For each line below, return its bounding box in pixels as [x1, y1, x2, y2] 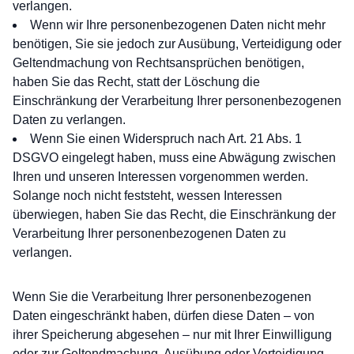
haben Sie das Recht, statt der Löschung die [13, 75, 260, 88]
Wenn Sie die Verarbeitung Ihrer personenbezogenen [13, 290, 311, 303]
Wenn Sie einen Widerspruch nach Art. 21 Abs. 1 [30, 132, 302, 145]
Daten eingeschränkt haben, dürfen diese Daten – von [13, 309, 314, 322]
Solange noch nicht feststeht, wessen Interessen [13, 189, 282, 202]
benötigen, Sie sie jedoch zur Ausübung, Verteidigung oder [13, 37, 341, 51]
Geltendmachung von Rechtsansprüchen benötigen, [13, 56, 304, 70]
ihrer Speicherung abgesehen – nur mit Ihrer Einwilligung [13, 328, 332, 341]
